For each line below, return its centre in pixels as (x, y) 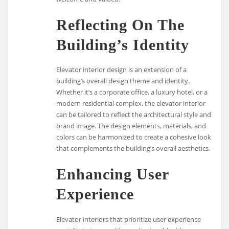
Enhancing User (113, 174)
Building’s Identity (123, 44)
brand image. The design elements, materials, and (131, 126)
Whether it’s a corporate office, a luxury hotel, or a (132, 92)
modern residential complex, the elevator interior (131, 104)
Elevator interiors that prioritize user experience (129, 219)
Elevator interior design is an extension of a (122, 70)
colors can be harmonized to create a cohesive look (134, 137)
